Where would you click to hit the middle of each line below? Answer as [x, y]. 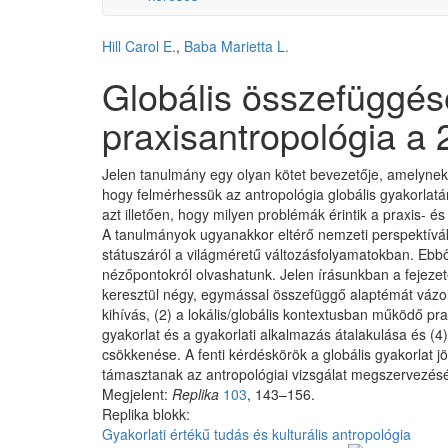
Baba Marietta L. [236, 46]
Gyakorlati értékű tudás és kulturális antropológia [256, 434]
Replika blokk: [146, 414]
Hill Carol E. [139, 46]
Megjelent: [137, 394]
